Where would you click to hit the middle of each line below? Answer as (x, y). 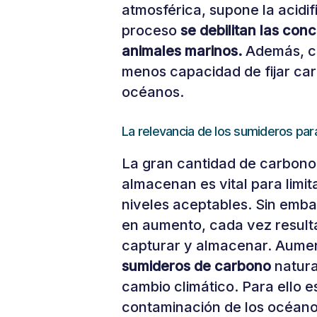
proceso (149, 30)
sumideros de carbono (196, 266)
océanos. (153, 92)
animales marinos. (182, 51)
